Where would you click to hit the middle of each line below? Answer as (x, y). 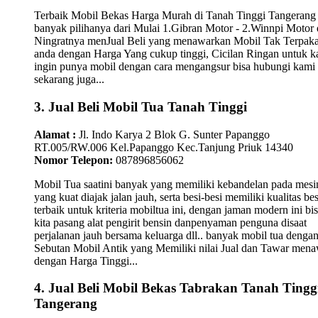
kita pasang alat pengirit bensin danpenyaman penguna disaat (170, 222)
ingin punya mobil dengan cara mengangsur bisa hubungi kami (175, 67)
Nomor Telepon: (73, 160)
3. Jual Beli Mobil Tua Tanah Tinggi (141, 106)
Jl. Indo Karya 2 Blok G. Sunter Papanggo (173, 134)
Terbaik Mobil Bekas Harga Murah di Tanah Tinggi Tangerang (175, 16)
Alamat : (55, 134)
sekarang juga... (69, 79)
